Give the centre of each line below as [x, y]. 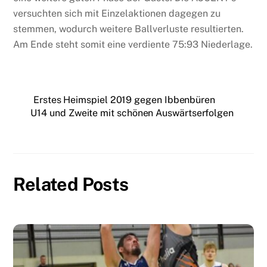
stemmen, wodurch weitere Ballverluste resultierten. [129, 29]
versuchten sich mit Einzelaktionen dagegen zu [117, 13]
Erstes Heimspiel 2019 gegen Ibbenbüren [124, 100]
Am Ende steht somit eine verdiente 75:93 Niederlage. [133, 44]
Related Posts [71, 184]
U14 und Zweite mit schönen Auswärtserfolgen [132, 113]
